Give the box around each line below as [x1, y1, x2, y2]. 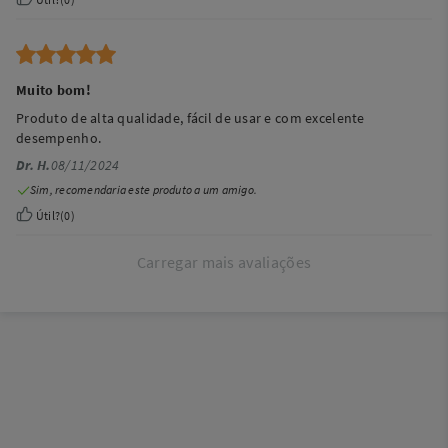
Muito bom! [16, 81, 91, 99]
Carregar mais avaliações [136, 252, 312, 272]
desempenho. [16, 129, 102, 147]
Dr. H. [16, 156, 51, 174]
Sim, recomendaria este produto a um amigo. [30, 182, 258, 197]
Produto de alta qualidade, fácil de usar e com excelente [16, 109, 365, 127]
